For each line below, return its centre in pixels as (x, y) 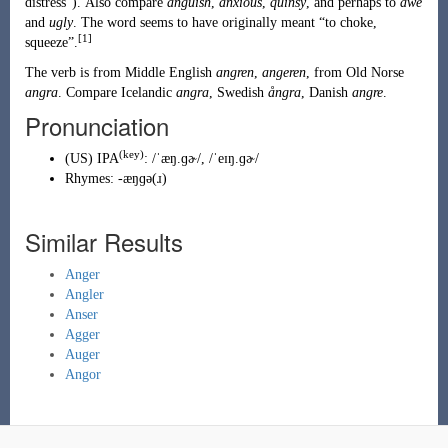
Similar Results (103, 241)
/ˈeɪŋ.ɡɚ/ (233, 158)
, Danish (326, 92)
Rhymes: (91, 178)
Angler (84, 294)
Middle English (168, 72)
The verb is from (74, 72)
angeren (283, 72)
